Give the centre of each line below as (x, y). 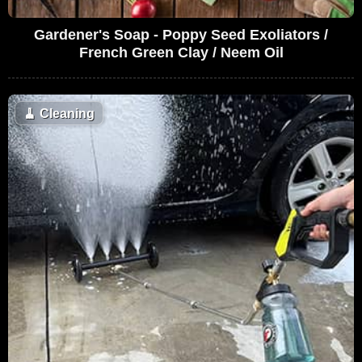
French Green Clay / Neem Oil (181, 52)
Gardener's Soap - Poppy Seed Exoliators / (181, 34)
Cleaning (65, 113)
